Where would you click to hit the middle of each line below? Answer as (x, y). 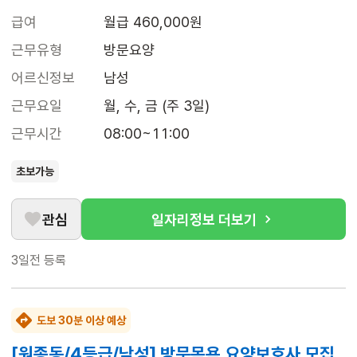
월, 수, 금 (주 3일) (157, 106)
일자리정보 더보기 (204, 219)
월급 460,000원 (153, 22)
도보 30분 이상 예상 (81, 321)
